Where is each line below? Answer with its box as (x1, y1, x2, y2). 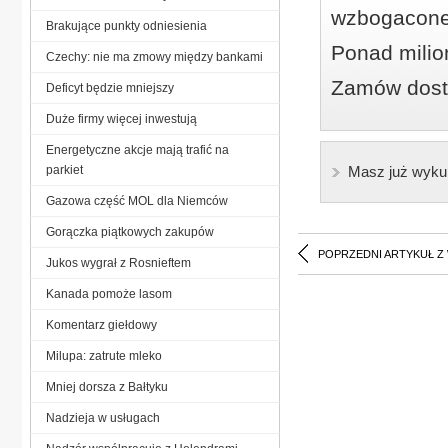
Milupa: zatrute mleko (46, 348, 162, 363)
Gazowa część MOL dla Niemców (46, 193, 228, 208)
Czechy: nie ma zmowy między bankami (46, 49, 263, 64)
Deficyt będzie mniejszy (46, 80, 174, 95)
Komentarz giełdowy (46, 317, 157, 332)
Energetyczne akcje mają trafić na (46, 142, 229, 157)
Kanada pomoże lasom (46, 286, 172, 301)
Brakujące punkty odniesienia (46, 18, 207, 33)
